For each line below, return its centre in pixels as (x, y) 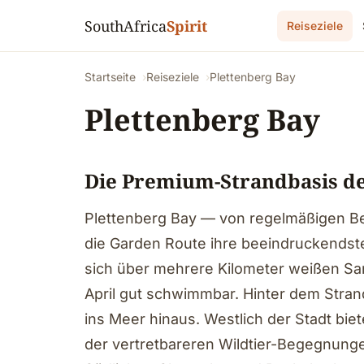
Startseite (110, 77)
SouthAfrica (126, 26)
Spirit (187, 26)
